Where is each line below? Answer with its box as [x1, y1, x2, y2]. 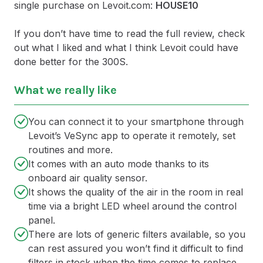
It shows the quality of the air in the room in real [28, 186, 243, 198]
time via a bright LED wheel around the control [28, 200, 237, 213]
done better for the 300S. [14, 56, 128, 68]
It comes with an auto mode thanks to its [28, 158, 209, 170]
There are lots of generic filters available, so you [28, 228, 245, 241]
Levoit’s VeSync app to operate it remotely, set [28, 130, 235, 142]
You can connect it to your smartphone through [28, 116, 244, 128]
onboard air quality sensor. [28, 172, 147, 184]
